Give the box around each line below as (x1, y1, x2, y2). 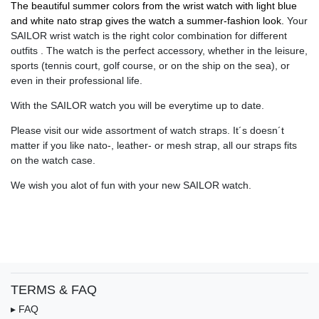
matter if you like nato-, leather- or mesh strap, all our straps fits (11, 140, 297, 152)
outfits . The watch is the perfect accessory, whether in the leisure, (11, 45, 308, 57)
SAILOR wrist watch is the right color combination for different (11, 30, 287, 42)
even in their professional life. (11, 75, 142, 87)
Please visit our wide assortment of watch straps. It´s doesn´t (11, 125, 284, 137)
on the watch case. (11, 155, 95, 167)
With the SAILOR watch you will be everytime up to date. (11, 100, 264, 112)
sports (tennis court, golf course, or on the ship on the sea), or (11, 60, 290, 72)
